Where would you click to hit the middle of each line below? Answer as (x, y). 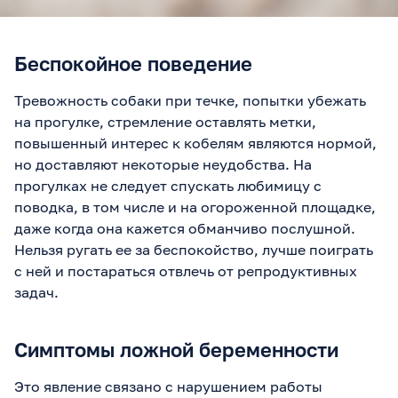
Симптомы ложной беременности (176, 350)
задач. (36, 293)
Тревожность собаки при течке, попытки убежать (190, 101)
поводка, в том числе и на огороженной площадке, (195, 207)
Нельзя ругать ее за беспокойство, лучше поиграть (194, 250)
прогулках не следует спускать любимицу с (168, 186)
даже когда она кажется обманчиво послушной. (185, 229)
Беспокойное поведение (133, 64)
